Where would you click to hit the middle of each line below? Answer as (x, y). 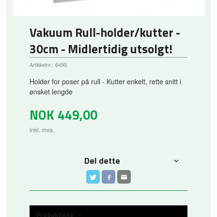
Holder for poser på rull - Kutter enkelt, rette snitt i (106, 82)
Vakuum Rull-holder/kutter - (105, 32)
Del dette (102, 160)
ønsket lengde (51, 92)
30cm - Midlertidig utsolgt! (101, 49)
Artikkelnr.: (42, 64)
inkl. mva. (42, 129)
